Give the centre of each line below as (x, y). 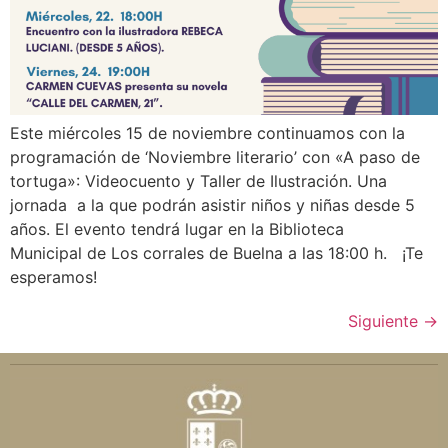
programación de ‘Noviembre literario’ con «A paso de (215, 156)
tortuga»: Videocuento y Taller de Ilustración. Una (198, 180)
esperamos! (53, 276)
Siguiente (385, 320)
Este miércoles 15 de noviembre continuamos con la (207, 132)
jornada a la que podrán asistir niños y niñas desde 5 (212, 204)
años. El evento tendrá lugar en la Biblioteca (177, 228)
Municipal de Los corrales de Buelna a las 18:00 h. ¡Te (216, 252)
